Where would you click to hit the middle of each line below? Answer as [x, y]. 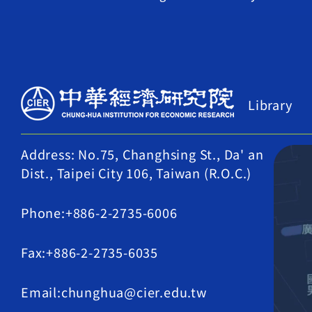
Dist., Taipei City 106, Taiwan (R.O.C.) [136, 173]
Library [270, 104]
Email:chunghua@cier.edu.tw [114, 292]
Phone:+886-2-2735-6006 [99, 212]
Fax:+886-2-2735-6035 [89, 252]
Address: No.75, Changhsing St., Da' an [142, 154]
